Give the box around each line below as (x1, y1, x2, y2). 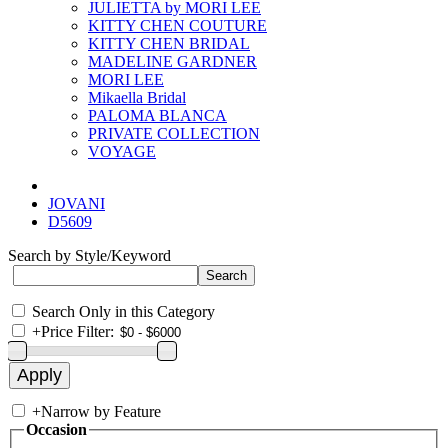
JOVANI (48, 195, 105, 212)
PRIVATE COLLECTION (88, 125, 260, 142)
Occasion (26, 421, 87, 438)
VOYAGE (88, 143, 156, 160)
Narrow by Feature (41, 403, 161, 420)
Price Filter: (41, 323, 114, 340)
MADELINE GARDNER (88, 53, 257, 70)
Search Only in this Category (32, 303, 215, 320)
